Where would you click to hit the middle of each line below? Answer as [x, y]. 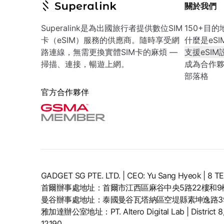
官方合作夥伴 [65, 92]
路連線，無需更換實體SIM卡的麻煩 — [109, 52]
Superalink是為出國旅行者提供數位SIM [112, 28]
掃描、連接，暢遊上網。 [85, 64]
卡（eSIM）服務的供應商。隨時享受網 [110, 40]
